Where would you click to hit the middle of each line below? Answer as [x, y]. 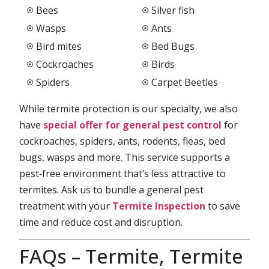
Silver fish [173, 10]
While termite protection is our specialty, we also [129, 109]
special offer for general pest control [133, 125]
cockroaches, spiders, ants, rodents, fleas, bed [122, 141]
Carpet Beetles [184, 82]
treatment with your [66, 206]
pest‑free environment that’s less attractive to [123, 174]
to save [223, 206]
